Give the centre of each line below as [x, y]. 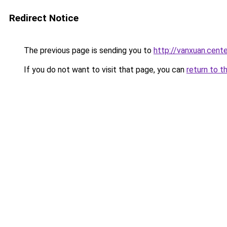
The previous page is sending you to [88, 50]
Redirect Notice [44, 18]
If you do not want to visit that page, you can [104, 70]
